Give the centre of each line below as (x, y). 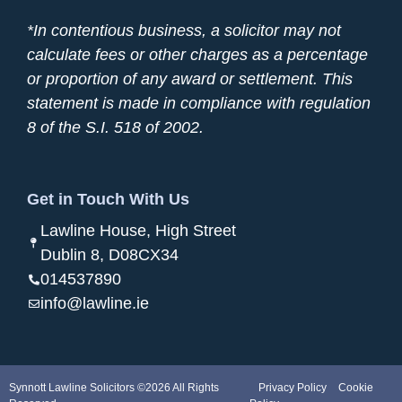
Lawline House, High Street (138, 231)
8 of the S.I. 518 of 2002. (115, 128)
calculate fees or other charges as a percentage (197, 55)
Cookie (354, 388)
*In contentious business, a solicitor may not (184, 31)
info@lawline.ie (95, 304)
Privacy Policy (292, 388)
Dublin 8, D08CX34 (109, 255)
